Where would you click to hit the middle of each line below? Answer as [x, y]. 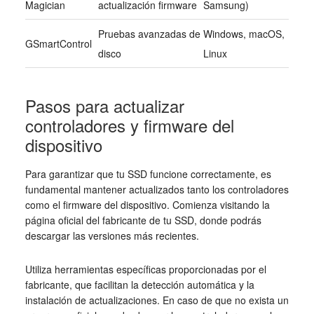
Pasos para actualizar [104, 106]
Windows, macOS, [244, 34]
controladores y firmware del [129, 125]
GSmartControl [58, 44]
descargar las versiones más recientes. [112, 236]
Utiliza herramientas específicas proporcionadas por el [145, 269]
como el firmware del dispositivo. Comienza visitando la [147, 205]
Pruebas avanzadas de [149, 34]
